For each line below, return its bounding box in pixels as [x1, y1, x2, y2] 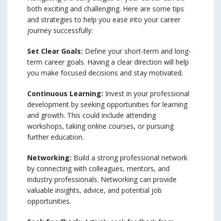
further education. [27, 132, 84, 142]
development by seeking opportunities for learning [27, 100, 187, 109]
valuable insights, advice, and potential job [27, 185, 162, 195]
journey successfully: [27, 26, 93, 35]
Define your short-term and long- [83, 46, 191, 56]
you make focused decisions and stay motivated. [27, 68, 183, 77]
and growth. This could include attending [27, 110, 156, 120]
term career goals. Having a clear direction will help [27, 57, 189, 67]
